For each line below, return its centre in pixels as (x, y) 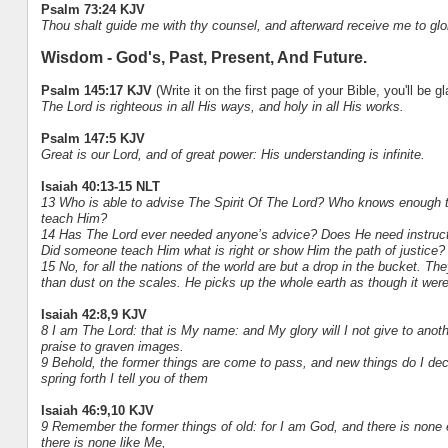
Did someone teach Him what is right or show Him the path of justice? (242, 250)
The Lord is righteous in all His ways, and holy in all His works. (222, 106)
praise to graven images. (112, 346)
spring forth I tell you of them (124, 378)
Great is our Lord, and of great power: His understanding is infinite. (232, 154)
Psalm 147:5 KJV (92, 138)
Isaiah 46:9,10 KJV (97, 410)
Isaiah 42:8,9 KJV (93, 314)
